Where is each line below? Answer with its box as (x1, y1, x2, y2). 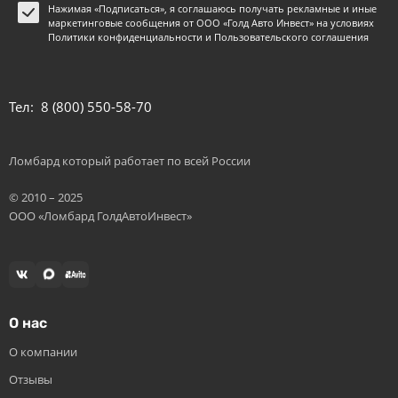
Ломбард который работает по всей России (9, 153, 251, 170)
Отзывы (9, 371, 52, 388)
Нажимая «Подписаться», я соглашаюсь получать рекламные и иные (48, 2, 377, 16)
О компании (9, 344, 77, 361)
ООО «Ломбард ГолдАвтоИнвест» (9, 208, 192, 225)
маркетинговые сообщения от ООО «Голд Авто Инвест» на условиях (48, 16, 374, 30)
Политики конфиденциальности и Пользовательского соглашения (48, 30, 369, 44)
